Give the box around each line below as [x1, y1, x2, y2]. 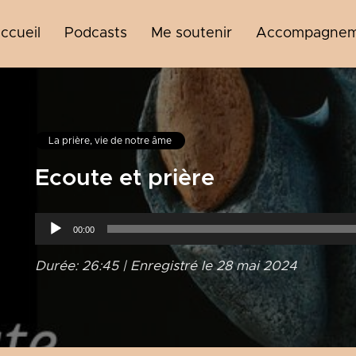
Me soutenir [151, 26, 232, 41]
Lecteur [34, 215, 81, 227]
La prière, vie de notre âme [48, 136, 172, 145]
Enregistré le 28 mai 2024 [130, 259, 297, 273]
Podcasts [64, 26, 127, 41]
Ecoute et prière [35, 167, 215, 190]
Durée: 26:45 [35, 259, 118, 273]
